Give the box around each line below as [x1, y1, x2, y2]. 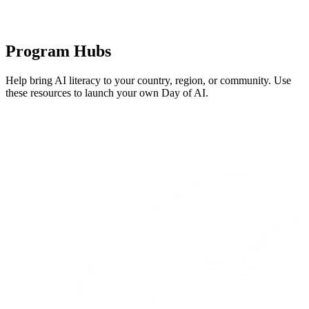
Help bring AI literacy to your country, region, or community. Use [6, 74, 291, 87]
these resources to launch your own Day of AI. [6, 87, 208, 99]
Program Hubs [6, 42, 111, 61]
